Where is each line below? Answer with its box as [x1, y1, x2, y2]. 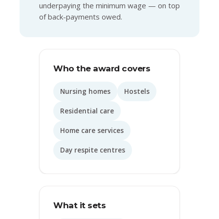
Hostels [124, 87, 150, 96]
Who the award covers [53, 63, 150, 73]
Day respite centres [60, 145, 125, 154]
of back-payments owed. [39, 11, 122, 22]
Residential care [60, 106, 114, 115]
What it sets [53, 200, 106, 210]
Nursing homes [60, 87, 110, 96]
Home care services [60, 126, 124, 135]
